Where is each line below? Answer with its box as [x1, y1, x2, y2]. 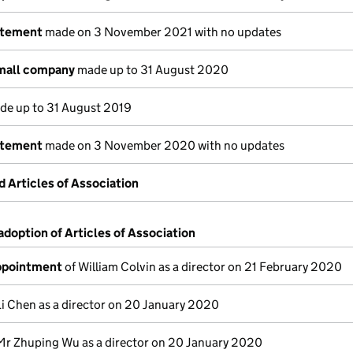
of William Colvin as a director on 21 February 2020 [62, 259, 342, 274]
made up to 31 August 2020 [75, 62, 229, 77]
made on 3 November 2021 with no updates [43, 24, 281, 39]
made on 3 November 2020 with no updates [43, 138, 284, 153]
